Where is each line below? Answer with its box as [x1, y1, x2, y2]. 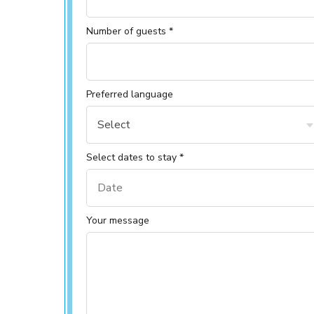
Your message [86, 214, 149, 227]
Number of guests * [86, 25, 173, 38]
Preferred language [86, 88, 173, 101]
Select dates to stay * [86, 151, 184, 164]
